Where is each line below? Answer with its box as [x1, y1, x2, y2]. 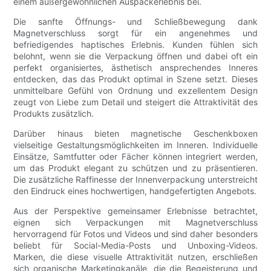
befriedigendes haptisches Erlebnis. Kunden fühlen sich [13, 39, 258, 50]
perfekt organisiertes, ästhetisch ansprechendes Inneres [13, 62, 258, 73]
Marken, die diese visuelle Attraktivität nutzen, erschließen [13, 252, 258, 263]
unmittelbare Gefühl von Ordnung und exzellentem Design [13, 85, 258, 96]
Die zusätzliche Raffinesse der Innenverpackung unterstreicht [13, 174, 258, 185]
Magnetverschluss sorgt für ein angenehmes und [13, 28, 258, 39]
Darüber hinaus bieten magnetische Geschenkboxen [13, 128, 258, 139]
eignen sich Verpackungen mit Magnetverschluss [13, 217, 258, 228]
